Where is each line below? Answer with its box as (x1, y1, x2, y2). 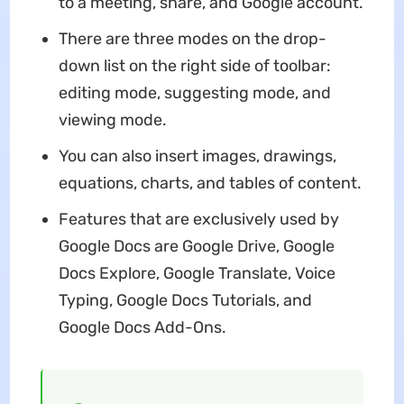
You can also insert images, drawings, (58, 146, 336, 167)
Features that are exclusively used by (58, 209, 339, 230)
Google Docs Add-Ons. (58, 317, 226, 338)
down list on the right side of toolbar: (58, 56, 331, 77)
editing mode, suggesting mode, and (58, 83, 331, 104)
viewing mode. (58, 110, 167, 131)
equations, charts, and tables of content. (58, 173, 362, 194)
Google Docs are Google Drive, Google (58, 236, 335, 257)
